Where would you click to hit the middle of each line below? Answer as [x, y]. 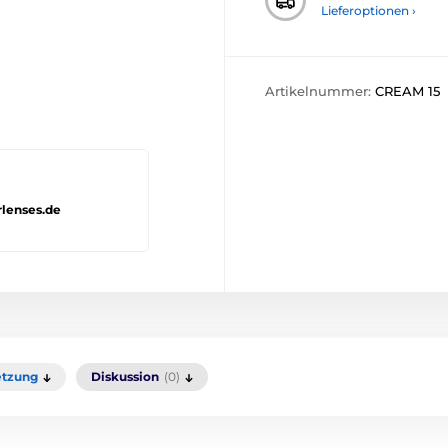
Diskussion [125, 376]
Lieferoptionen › [368, 10]
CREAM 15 [407, 91]
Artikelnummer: [320, 91]
